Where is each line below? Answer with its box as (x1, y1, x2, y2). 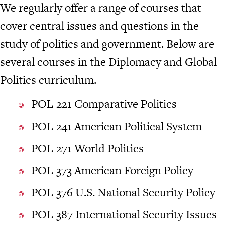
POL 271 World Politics (31, 140, 144, 157)
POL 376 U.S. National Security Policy (31, 184, 215, 201)
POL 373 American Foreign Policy (31, 162, 193, 179)
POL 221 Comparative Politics (31, 96, 177, 113)
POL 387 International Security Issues (31, 206, 217, 223)
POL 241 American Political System (31, 118, 202, 135)
